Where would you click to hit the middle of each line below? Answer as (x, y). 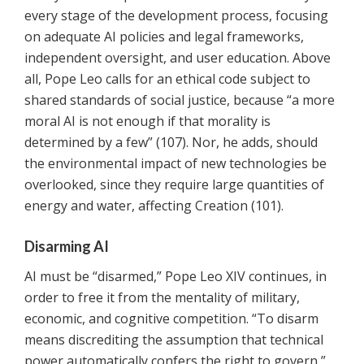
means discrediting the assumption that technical (174, 340)
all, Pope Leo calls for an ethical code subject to (167, 79)
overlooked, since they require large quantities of (174, 185)
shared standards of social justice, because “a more (180, 100)
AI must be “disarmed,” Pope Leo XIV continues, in (175, 277)
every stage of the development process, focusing (176, 16)
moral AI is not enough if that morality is (147, 121)
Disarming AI (67, 247)
